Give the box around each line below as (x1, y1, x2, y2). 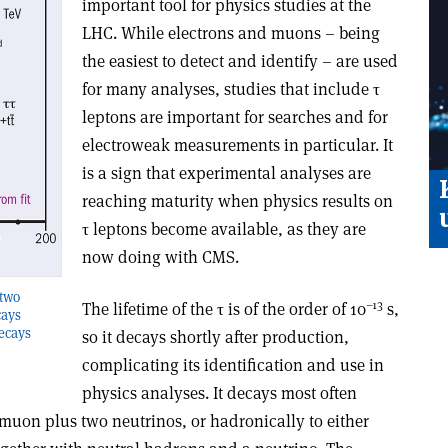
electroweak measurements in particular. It (81, 134, 393, 156)
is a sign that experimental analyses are (81, 162, 371, 184)
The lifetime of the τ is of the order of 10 (81, 298, 366, 320)
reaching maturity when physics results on (81, 190, 393, 212)
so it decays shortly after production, (81, 326, 349, 348)
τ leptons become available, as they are (81, 218, 366, 240)
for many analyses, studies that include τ (81, 78, 380, 100)
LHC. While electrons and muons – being (81, 22, 380, 44)
